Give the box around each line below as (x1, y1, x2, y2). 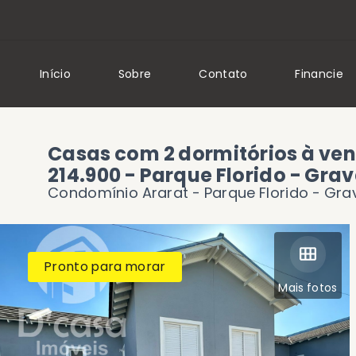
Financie (295, 65, 343, 82)
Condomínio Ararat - (48, 183, 204, 203)
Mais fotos (278, 280, 338, 296)
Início (40, 65, 71, 82)
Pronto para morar (44, 257, 166, 276)
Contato (199, 65, 248, 82)
